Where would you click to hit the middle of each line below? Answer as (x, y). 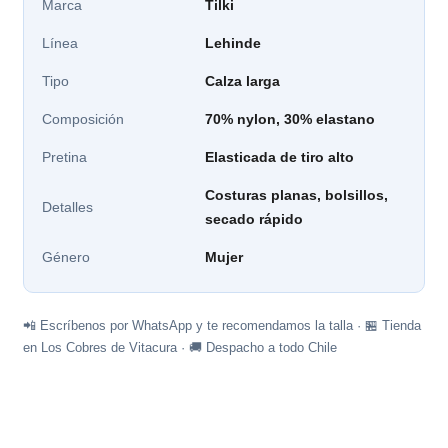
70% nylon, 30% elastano (290, 119)
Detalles (68, 207)
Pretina (65, 157)
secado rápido (254, 219)
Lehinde (233, 43)
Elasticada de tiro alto (280, 157)
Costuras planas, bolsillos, (297, 195)
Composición (83, 119)
